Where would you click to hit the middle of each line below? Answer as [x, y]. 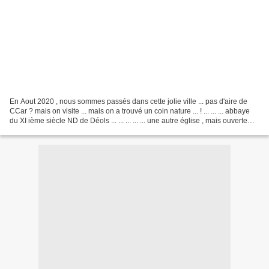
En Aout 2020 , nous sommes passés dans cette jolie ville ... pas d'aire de [128, 101]
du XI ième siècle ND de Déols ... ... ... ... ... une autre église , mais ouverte [128, 120]
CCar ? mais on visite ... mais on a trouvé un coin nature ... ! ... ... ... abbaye [130, 111]
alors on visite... [35, 130]
